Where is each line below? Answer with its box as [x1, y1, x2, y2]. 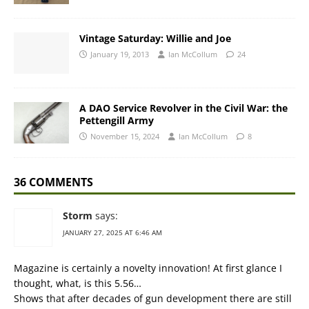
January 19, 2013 [90, 49, 149, 59]
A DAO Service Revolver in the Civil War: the [79, 101, 288, 115]
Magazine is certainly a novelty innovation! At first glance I [14, 261, 282, 275]
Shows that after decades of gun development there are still [14, 292, 292, 306]
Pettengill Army [79, 114, 154, 128]
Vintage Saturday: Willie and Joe [79, 32, 231, 45]
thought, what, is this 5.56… [14, 277, 141, 290]
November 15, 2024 [90, 131, 159, 142]
